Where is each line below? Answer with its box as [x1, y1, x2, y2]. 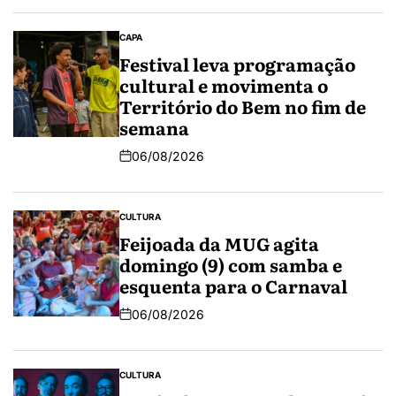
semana [119, 113, 189, 141]
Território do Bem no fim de [119, 92, 366, 119]
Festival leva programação [119, 49, 355, 77]
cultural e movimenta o [119, 71, 328, 98]
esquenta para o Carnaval [119, 271, 347, 299]
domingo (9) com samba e [119, 250, 342, 278]
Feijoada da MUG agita [119, 229, 319, 256]
